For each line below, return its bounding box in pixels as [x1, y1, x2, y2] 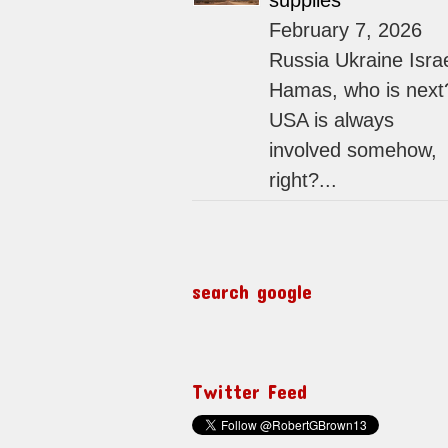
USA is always [269, 109, 394, 132]
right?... [269, 169, 337, 192]
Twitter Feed [192, 379, 307, 404]
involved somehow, [269, 139, 437, 162]
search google [192, 279, 312, 304]
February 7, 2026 [269, 19, 422, 42]
